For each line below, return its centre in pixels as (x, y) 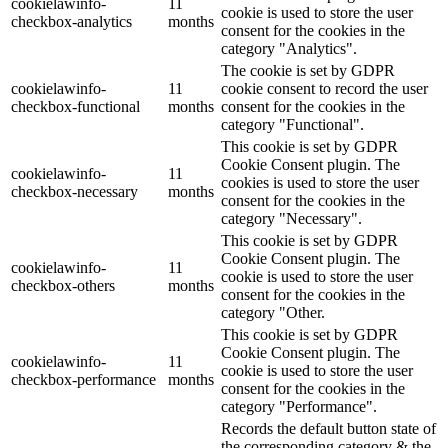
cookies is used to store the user (320, 182)
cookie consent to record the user (324, 88)
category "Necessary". (291, 218)
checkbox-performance (83, 379)
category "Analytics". (289, 48)
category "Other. (273, 312)
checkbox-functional (75, 106)
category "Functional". (292, 124)
